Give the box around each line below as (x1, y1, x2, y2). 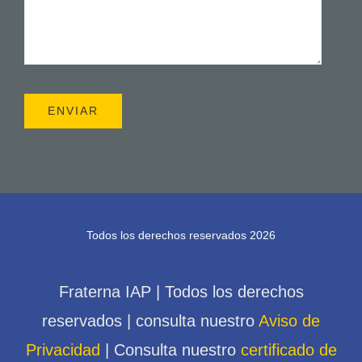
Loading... (23, 69, 95, 88)
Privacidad (25, 340, 100, 359)
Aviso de (255, 311, 320, 330)
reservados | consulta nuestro (42, 311, 255, 330)
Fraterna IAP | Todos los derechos (58, 282, 304, 301)
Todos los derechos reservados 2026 (86, 228, 276, 242)
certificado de (240, 340, 337, 359)
